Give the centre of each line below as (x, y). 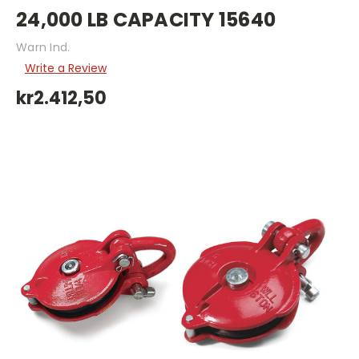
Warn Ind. (43, 47)
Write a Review (65, 69)
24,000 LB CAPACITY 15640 (146, 19)
